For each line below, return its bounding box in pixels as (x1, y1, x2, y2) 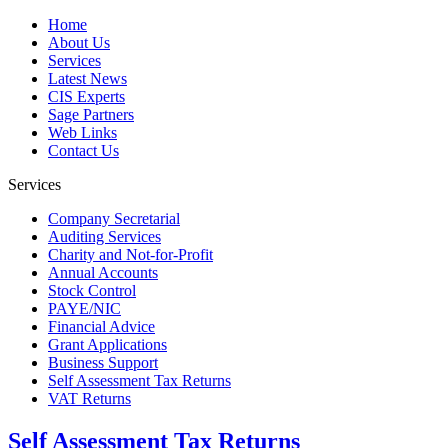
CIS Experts (48, 88, 125, 105)
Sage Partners (48, 106, 134, 123)
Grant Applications (48, 336, 167, 353)
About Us (48, 34, 110, 51)
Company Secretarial (48, 210, 180, 227)
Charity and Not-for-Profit (48, 246, 213, 263)
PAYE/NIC (48, 300, 121, 317)
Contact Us (48, 142, 119, 159)
